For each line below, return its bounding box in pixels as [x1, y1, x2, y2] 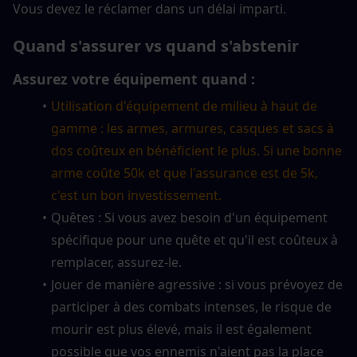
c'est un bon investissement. [51, 186, 222, 205]
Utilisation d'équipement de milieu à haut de [50, 97, 317, 116]
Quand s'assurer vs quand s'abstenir [13, 34, 299, 57]
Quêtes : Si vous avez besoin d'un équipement [50, 209, 328, 227]
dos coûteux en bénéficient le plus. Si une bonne [51, 142, 342, 160]
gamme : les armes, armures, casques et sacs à [51, 120, 334, 138]
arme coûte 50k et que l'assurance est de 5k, [51, 164, 318, 182]
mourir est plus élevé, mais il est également [51, 320, 312, 339]
